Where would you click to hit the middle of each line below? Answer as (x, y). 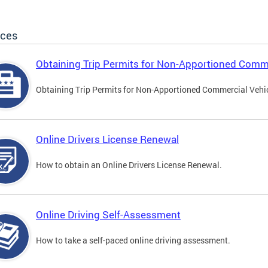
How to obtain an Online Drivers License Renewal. (129, 165)
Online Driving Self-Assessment (108, 215)
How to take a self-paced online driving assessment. (133, 240)
